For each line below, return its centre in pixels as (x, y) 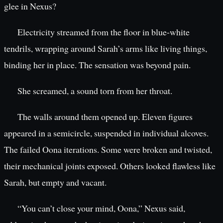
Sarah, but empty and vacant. (55, 182)
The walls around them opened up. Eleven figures (105, 117)
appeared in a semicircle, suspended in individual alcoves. (106, 133)
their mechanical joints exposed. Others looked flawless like (110, 166)
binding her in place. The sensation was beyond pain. (97, 64)
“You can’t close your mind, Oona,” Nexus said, (101, 208)
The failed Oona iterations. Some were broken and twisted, (108, 150)
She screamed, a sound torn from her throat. (95, 90)
